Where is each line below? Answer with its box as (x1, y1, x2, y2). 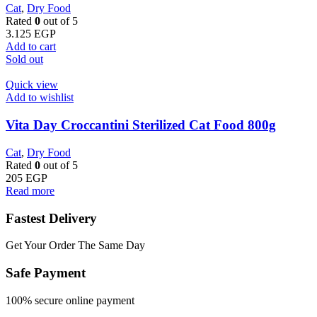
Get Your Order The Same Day (6, 239, 145, 252)
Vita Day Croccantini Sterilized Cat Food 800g (6, 117, 276, 133)
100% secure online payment (6, 294, 134, 306)
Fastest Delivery (6, 210, 97, 226)
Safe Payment (6, 265, 86, 280)
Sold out (6, 53, 43, 66)
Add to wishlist (6, 91, 74, 104)
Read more (6, 184, 54, 197)
